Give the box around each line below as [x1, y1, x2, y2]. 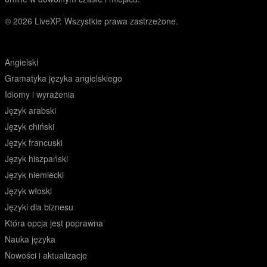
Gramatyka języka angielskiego [5, 72, 122, 84]
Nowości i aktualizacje [5, 249, 87, 261]
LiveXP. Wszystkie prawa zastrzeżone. [35, 15, 178, 27]
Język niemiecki [5, 169, 64, 181]
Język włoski [5, 185, 52, 197]
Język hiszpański [5, 153, 68, 164]
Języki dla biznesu [5, 201, 73, 213]
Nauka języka [5, 233, 55, 245]
